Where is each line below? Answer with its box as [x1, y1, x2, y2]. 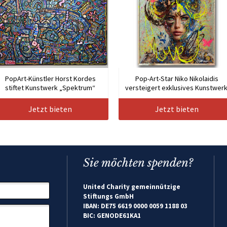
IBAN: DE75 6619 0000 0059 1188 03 [83, 202, 187, 211]
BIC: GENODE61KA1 [83, 211, 141, 220]
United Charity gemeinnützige [83, 182, 180, 192]
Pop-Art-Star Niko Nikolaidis [135, 74, 218, 84]
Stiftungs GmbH [83, 192, 134, 201]
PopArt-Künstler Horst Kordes [5, 74, 96, 84]
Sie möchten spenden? [83, 156, 193, 170]
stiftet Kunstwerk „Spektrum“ [5, 83, 95, 93]
